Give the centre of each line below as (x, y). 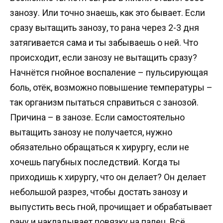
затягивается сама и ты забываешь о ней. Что (104, 43)
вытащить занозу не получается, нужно (91, 132)
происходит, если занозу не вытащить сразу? (104, 58)
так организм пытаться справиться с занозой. (104, 103)
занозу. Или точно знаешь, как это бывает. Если (108, 13)
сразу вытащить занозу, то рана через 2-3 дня (105, 28)
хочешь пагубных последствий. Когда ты (95, 162)
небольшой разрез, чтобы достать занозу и (99, 192)
